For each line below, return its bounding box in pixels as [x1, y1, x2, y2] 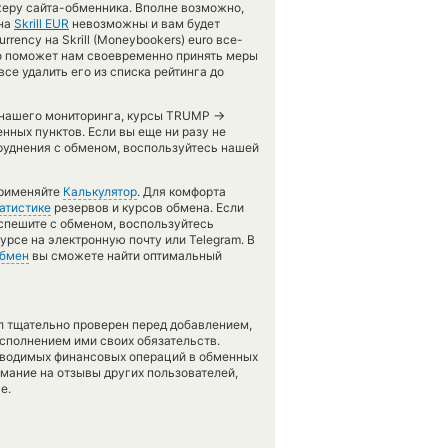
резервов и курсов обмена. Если [51, 200, 244, 215]
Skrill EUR [14, 16, 69, 31]
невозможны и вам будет [69, 16, 220, 31]
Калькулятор [63, 184, 137, 199]
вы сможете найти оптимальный [29, 248, 222, 263]
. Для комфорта [137, 184, 226, 199]
